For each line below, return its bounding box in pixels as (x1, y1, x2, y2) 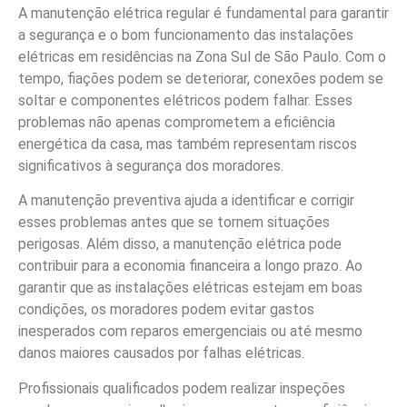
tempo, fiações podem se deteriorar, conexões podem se (18, 70, 383, 88)
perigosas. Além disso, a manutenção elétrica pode (18, 235, 342, 253)
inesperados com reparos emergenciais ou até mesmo (18, 323, 362, 341)
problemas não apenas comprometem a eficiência (18, 114, 335, 132)
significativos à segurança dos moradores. (18, 157, 283, 175)
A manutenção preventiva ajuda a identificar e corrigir (18, 192, 354, 210)
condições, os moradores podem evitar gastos (18, 301, 314, 319)
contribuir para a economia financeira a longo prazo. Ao (18, 257, 362, 275)
